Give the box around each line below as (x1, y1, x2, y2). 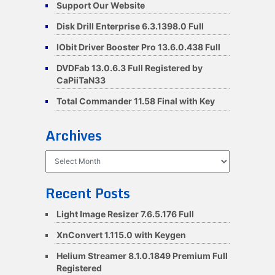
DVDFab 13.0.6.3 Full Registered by (56, 63, 203, 74)
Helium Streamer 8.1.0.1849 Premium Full (56, 250, 228, 261)
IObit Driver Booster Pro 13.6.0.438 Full (56, 41, 220, 52)
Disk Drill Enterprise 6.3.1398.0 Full (56, 20, 204, 31)
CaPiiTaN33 (56, 75, 106, 86)
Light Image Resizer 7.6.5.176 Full (56, 208, 194, 219)
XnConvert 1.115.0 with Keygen (56, 229, 186, 240)
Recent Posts (45, 182, 130, 204)
